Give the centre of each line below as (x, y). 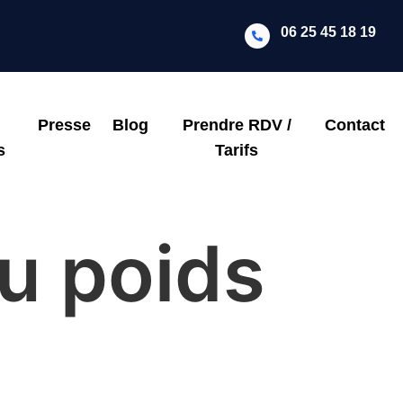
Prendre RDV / (237, 125)
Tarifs (237, 150)
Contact (354, 125)
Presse (65, 125)
